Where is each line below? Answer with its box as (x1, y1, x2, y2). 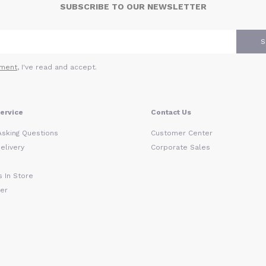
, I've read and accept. (17, 63, 97, 72)
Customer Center (151, 129, 213, 138)
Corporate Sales (151, 143, 210, 152)
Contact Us (151, 108, 191, 117)
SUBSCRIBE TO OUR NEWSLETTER (59, 2, 207, 12)
